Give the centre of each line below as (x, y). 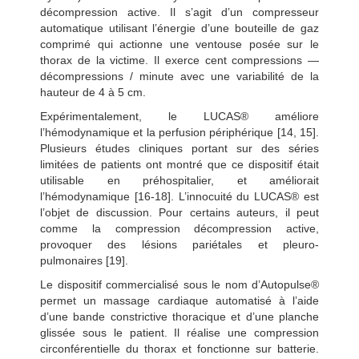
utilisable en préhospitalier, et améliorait (179, 180)
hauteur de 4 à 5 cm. (93, 92)
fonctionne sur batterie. (255, 348)
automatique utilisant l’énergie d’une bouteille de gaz (179, 28)
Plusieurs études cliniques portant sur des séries (179, 148)
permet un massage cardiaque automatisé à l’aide (179, 300)
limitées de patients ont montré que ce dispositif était (179, 164)
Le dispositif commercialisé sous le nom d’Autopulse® (179, 284)
